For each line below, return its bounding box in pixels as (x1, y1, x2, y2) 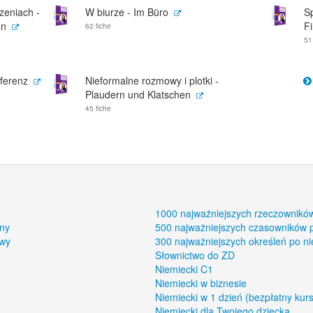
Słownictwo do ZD (155, 248, 235, 262)
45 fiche (85, 103, 111, 113)
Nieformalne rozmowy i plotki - (85, 73, 219, 87)
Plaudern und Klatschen (85, 87, 191, 101)
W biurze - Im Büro (85, 5, 168, 19)
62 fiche (85, 21, 111, 31)
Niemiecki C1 (155, 262, 214, 276)
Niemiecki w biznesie (155, 276, 247, 290)
